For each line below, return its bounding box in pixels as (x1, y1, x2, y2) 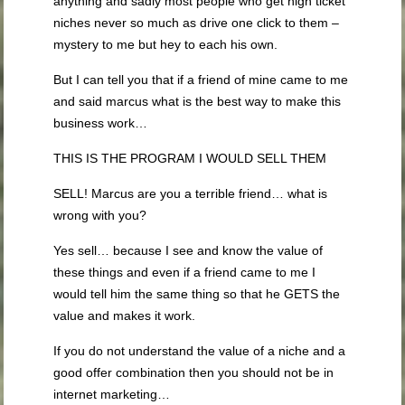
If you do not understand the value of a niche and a (53, 343, 346, 358)
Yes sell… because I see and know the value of (53, 242, 324, 258)
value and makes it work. (53, 307, 196, 323)
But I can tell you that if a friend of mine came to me (53, 71, 349, 87)
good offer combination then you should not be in (53, 364, 334, 380)
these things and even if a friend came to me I (53, 264, 316, 279)
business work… (53, 115, 148, 130)
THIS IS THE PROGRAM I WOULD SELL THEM (53, 150, 327, 165)
